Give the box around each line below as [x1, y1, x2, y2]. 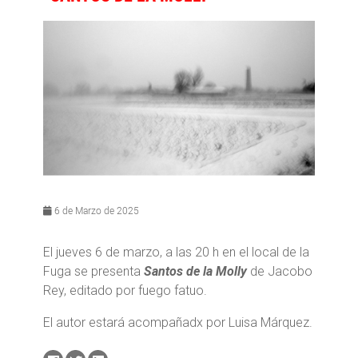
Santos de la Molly [144, 264, 247, 280]
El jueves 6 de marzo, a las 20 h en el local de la [43, 245, 309, 261]
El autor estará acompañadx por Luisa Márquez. [43, 315, 312, 331]
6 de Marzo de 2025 [52, 204, 139, 217]
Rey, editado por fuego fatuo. [43, 283, 207, 299]
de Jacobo [247, 264, 312, 280]
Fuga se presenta [43, 264, 144, 280]
